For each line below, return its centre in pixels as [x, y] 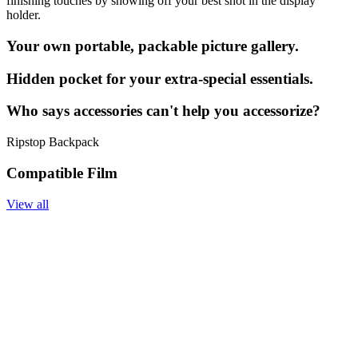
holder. [24, 15]
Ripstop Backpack [53, 142]
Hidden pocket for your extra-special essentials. [160, 78]
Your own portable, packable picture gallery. [153, 46]
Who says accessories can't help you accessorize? [163, 111]
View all [28, 204]
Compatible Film [62, 173]
